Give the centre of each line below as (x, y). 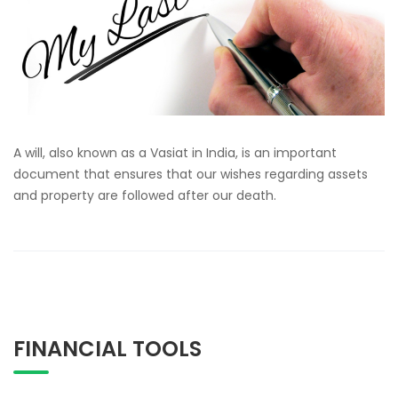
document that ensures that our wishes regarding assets (191, 175)
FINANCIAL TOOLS (107, 349)
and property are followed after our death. (145, 196)
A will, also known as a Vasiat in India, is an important (175, 153)
